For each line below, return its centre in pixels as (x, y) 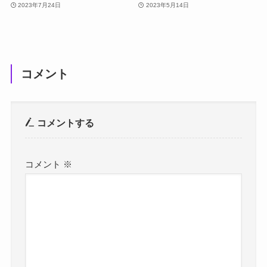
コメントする (65, 123)
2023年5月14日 (167, 5)
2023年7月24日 (40, 5)
